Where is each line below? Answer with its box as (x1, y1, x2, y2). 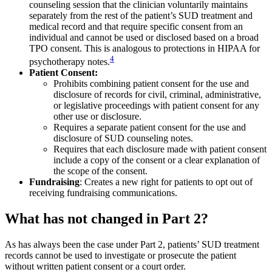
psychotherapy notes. (29, 56, 110, 67)
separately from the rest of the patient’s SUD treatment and (29, 10, 253, 21)
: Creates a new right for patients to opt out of (80, 176, 253, 187)
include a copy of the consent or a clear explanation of (53, 154, 260, 165)
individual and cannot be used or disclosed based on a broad (29, 32, 259, 42)
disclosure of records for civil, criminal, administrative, (53, 89, 261, 100)
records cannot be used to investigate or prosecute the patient (5, 250, 236, 260)
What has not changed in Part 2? (5, 210, 208, 226)
